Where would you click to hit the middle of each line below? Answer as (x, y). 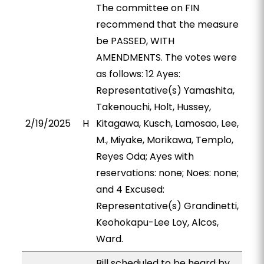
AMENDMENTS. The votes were (166, 57)
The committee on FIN (147, 8)
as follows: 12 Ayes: (138, 74)
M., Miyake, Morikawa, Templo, (164, 140)
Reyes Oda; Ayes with (145, 156)
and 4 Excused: (130, 189)
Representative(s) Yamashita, (165, 90)
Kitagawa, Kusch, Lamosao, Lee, (167, 123)
